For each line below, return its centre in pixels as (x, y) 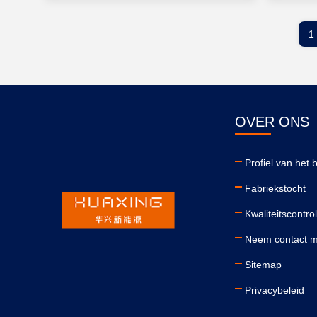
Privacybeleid (275, 290)
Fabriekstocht (275, 188)
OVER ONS (272, 122)
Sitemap (263, 265)
